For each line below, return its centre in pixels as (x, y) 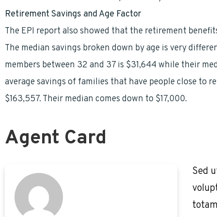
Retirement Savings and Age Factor (73, 14)
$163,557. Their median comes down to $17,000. (96, 99)
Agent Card (56, 139)
